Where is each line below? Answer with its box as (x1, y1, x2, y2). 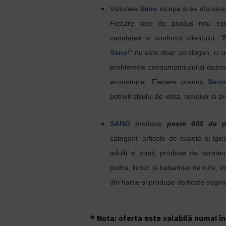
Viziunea (110, 5, 140, 13)
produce (130, 120, 167, 128)
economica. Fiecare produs (110, 78, 208, 86)
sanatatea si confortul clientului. (110, 34, 221, 42)
